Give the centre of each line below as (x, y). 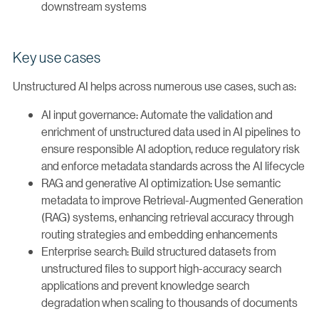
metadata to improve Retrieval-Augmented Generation (172, 199)
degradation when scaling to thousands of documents (169, 302)
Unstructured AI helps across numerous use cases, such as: (155, 85)
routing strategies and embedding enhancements (159, 234)
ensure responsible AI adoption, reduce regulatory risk (171, 148)
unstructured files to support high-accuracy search (161, 268)
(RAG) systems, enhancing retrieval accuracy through (167, 216)
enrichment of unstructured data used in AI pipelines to (171, 131)
